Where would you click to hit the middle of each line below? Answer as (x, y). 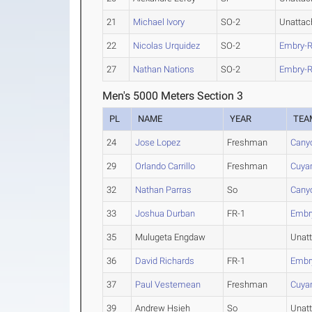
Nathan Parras (164, 190)
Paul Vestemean (168, 284)
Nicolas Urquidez (167, 46)
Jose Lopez (158, 142)
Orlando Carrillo (165, 166)
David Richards (165, 261)
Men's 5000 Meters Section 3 (173, 96)
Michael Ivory (159, 22)
